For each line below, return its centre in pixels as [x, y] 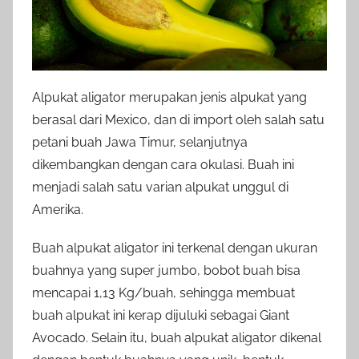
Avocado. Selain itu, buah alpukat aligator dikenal [177, 338]
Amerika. [58, 210]
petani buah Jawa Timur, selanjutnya [140, 143]
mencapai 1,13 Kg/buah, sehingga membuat [163, 293]
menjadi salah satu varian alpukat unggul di [160, 188]
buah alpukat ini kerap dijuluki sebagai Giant [161, 316]
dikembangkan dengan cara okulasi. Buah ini [163, 165]
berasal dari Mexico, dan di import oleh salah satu [178, 120]
